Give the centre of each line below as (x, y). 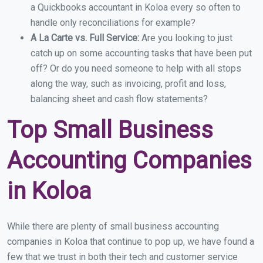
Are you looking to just (187, 38)
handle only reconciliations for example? (113, 23)
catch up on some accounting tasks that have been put (141, 53)
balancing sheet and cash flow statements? (119, 99)
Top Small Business (110, 130)
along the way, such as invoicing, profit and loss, (128, 84)
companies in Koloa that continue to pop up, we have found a (131, 242)
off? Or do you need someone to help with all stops (136, 69)
